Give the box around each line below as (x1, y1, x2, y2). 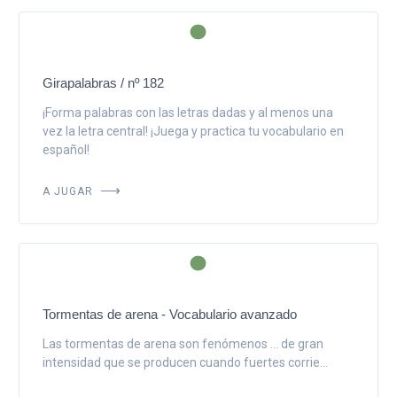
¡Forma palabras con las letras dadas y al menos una (42, 105, 333, 120)
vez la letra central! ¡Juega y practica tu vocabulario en (42, 123, 344, 138)
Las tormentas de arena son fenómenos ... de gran (42, 336, 323, 351)
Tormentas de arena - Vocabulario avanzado (42, 306, 297, 322)
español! (42, 142, 90, 157)
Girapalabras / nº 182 (42, 74, 164, 90)
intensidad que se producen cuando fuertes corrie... (42, 354, 328, 370)
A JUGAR (42, 180, 97, 198)
